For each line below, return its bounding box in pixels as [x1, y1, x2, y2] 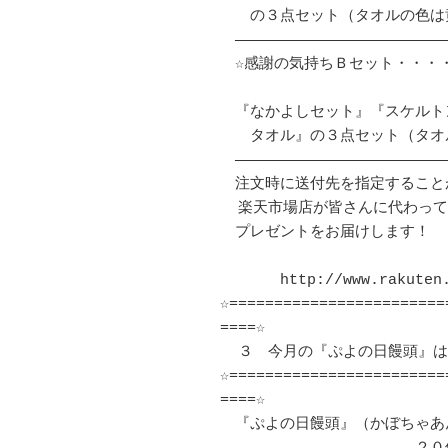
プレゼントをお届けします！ [220, 224, 430, 242]
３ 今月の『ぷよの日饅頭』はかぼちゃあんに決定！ [220, 344, 238, 362]
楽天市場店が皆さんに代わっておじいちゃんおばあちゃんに [220, 200, 238, 218]
